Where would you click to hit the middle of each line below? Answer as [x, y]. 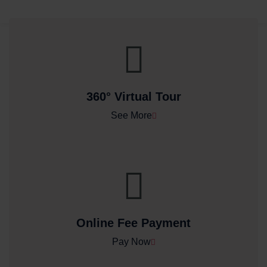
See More [131, 116]
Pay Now [131, 242]
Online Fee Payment [133, 223]
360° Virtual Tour [133, 97]
